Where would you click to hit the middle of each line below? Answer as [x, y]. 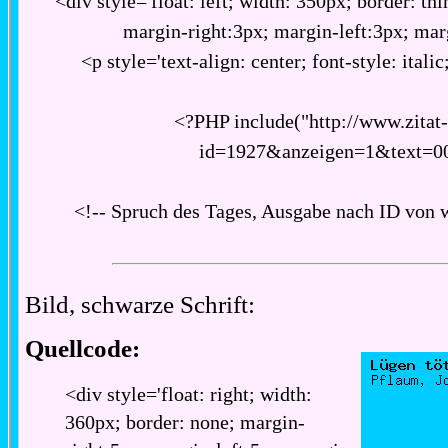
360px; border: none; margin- [185, 422]
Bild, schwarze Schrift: [140, 305]
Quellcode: [83, 349]
